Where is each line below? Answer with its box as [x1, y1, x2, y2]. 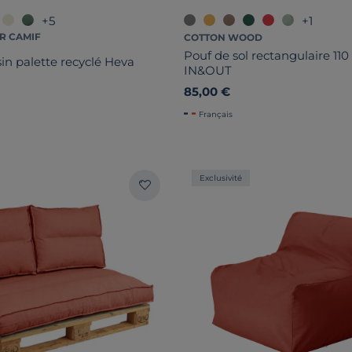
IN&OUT [184, 62, 232, 78]
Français [199, 108, 233, 119]
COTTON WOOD [184, 31, 262, 43]
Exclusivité [200, 172, 242, 183]
